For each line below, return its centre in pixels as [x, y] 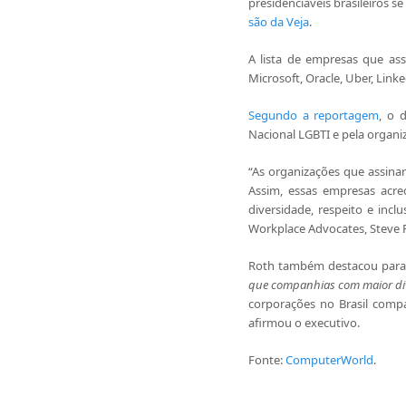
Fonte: [266, 360]
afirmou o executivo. [304, 323]
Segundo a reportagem [314, 115]
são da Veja [278, 22]
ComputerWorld [329, 360]
